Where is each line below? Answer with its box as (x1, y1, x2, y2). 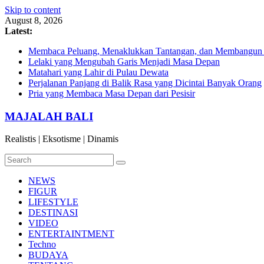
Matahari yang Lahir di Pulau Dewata (28, 67, 169, 77)
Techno (28, 239, 56, 250)
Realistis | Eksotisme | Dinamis (5, 134, 118, 144)
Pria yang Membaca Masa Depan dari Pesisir (28, 88, 195, 98)
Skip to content (5, 5, 61, 15)
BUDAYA (28, 250, 68, 260)
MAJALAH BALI (5, 110, 93, 123)
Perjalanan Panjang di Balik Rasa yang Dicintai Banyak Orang (28, 78, 262, 88)
